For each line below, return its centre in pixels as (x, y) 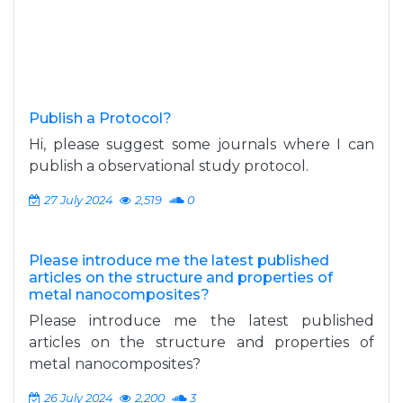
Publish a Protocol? (100, 118)
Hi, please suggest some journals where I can (201, 144)
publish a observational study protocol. (169, 166)
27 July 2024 (78, 200)
